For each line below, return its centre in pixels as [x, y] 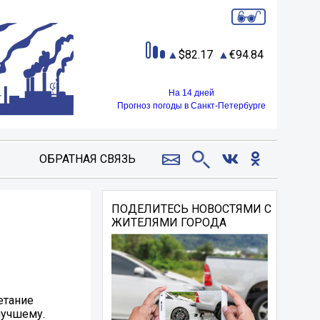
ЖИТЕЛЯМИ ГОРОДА [169, 222]
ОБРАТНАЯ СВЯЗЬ [87, 159]
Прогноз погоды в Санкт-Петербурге [191, 105]
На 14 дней [191, 92]
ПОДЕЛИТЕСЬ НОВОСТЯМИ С [192, 209]
